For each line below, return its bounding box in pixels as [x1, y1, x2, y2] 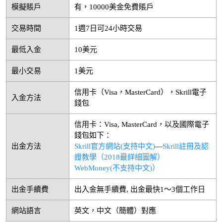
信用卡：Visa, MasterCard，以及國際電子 [74, 120, 209, 129]
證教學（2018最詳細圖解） [74, 153, 165, 162]
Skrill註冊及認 [162, 142, 209, 151]
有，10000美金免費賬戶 [74, 3, 154, 11]
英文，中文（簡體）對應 [74, 207, 156, 215]
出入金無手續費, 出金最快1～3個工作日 [74, 185, 205, 194]
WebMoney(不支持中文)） [74, 164, 160, 172]
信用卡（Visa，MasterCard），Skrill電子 [74, 88, 207, 97]
